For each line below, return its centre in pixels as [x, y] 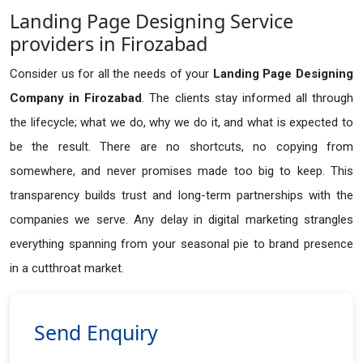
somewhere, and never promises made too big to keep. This [181, 171]
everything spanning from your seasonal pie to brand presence [181, 244]
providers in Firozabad [109, 44]
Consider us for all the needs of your [111, 74]
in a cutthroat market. [67, 269]
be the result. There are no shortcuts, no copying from [181, 147]
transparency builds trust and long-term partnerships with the [181, 196]
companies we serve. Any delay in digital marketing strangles [181, 220]
